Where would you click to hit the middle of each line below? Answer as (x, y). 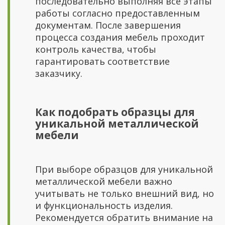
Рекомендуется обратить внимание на (124, 217)
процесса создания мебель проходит (120, 37)
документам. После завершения (108, 25)
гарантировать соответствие (102, 61)
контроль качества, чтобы (96, 49)
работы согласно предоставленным (118, 13)
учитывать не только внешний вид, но (125, 193)
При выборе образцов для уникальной (124, 169)
